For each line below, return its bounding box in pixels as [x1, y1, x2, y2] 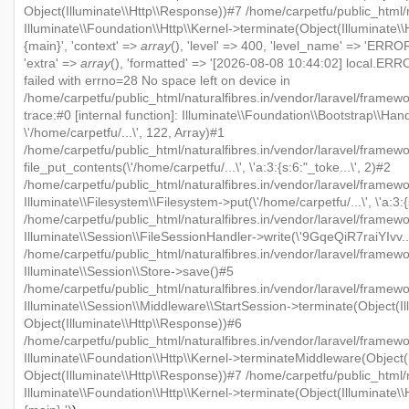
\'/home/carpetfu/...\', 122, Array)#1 [24, 124, 225, 140]
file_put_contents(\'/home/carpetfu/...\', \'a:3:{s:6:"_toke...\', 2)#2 [24, 159, 391, 174]
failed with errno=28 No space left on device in [24, 72, 290, 88]
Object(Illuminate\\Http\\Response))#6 [24, 315, 242, 330]
